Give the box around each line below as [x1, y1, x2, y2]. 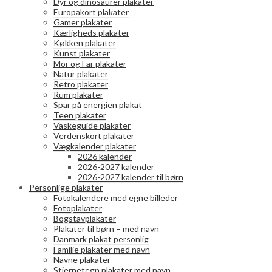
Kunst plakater [53, 47, 110, 58]
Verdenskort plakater [53, 130, 134, 141]
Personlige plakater [29, 182, 103, 192]
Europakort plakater [53, 6, 129, 17]
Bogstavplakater [53, 212, 116, 223]
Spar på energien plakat [53, 99, 142, 110]
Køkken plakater [53, 37, 116, 48]
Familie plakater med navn [53, 243, 150, 254]
